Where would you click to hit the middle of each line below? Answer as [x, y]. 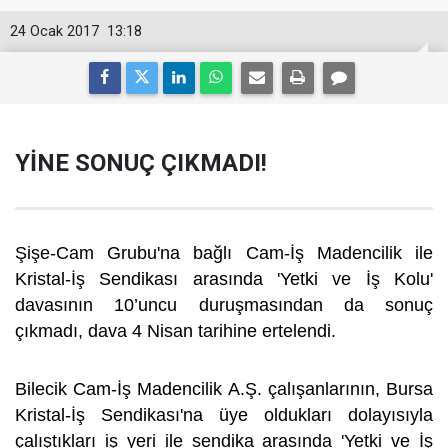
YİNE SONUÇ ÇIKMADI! [141, 163]
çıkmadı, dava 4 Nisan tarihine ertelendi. [178, 331]
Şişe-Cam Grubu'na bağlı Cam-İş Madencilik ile [224, 253]
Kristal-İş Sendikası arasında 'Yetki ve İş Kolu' [224, 279]
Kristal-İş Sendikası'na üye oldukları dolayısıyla [224, 415]
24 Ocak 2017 [54, 31]
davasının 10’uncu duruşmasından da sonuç [224, 305]
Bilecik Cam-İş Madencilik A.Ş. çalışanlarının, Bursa [224, 389]
